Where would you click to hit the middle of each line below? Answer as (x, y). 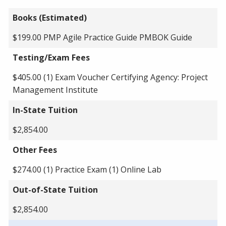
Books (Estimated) (50, 17)
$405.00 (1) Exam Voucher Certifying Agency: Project (110, 77)
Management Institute (55, 90)
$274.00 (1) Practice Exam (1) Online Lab (87, 169)
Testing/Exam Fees (51, 57)
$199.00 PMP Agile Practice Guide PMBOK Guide (102, 37)
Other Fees (35, 150)
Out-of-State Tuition (55, 189)
